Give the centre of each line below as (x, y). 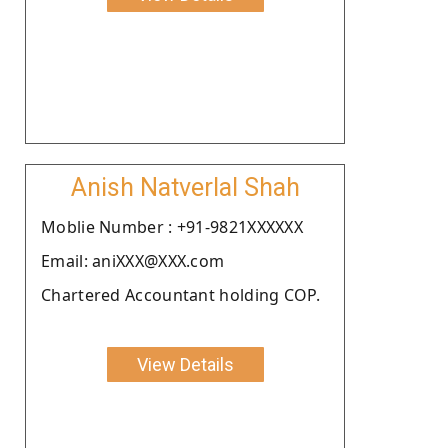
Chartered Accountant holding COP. (180, 294)
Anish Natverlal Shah (185, 187)
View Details (185, 364)
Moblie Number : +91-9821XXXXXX (172, 226)
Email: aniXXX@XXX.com (133, 260)
